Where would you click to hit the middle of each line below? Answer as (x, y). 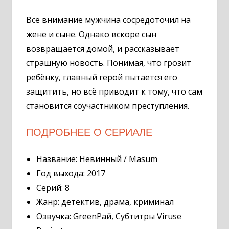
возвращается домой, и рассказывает (103, 48)
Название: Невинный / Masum (97, 159)
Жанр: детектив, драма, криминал (105, 202)
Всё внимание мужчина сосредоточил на (108, 20)
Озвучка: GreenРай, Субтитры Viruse (109, 216)
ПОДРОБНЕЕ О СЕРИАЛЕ (89, 132)
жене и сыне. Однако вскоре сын (91, 34)
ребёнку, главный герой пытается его (102, 77)
